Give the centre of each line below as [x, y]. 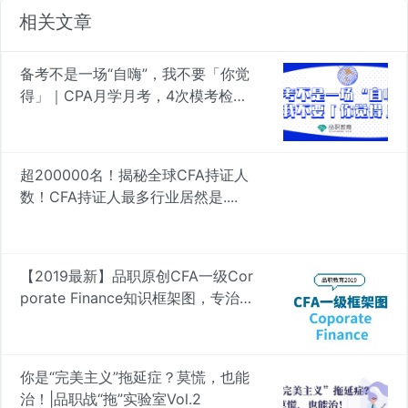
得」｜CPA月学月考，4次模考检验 [134, 96]
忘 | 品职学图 [63, 320]
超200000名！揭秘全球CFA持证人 [134, 175]
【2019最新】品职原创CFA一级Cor [137, 276]
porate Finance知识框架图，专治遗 [137, 298]
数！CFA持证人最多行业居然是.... [129, 197]
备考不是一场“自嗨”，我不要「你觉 [135, 74]
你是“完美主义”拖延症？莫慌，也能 [135, 377]
